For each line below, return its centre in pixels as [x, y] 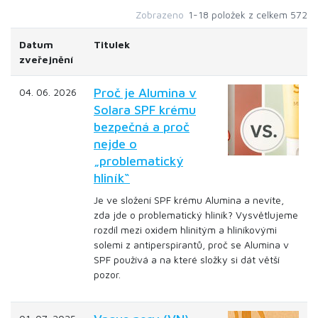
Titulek [112, 44]
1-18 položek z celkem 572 [248, 15]
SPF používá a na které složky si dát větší [187, 259]
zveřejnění [46, 59]
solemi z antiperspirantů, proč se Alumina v [191, 245]
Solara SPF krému [145, 110]
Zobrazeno [160, 15]
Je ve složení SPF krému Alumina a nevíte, [189, 200]
